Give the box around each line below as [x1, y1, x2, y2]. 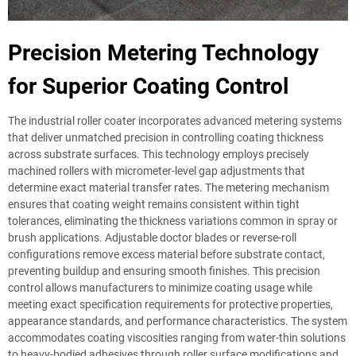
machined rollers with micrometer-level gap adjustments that [8, 164, 305, 177]
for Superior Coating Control [8, 73, 288, 99]
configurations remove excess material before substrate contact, [8, 248, 325, 261]
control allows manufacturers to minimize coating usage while [8, 281, 312, 294]
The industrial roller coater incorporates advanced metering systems [8, 114, 342, 127]
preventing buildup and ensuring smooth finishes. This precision [8, 265, 320, 277]
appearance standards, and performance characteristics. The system [8, 315, 347, 327]
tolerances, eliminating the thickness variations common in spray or [8, 215, 338, 227]
